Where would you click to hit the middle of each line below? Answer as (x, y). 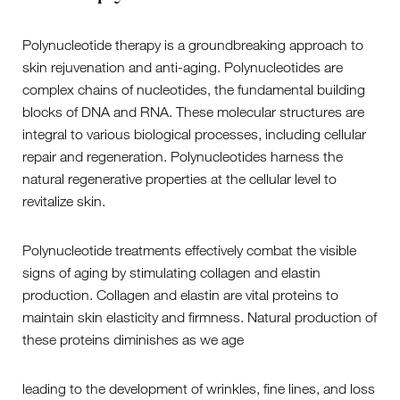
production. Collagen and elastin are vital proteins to (180, 295)
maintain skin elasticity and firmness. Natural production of (200, 317)
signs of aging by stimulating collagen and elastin (171, 272)
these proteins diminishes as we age (133, 339)
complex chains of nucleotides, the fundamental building (194, 89)
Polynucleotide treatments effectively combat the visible (189, 250)
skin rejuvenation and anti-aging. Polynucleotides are (183, 67)
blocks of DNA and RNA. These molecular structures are (193, 112)
